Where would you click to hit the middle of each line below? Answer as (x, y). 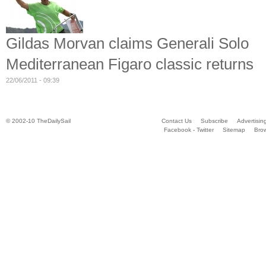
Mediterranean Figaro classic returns (130, 64)
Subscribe (214, 121)
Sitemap (234, 130)
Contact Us (176, 121)
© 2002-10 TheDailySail (38, 121)
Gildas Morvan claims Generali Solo (127, 44)
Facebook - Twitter (189, 130)
